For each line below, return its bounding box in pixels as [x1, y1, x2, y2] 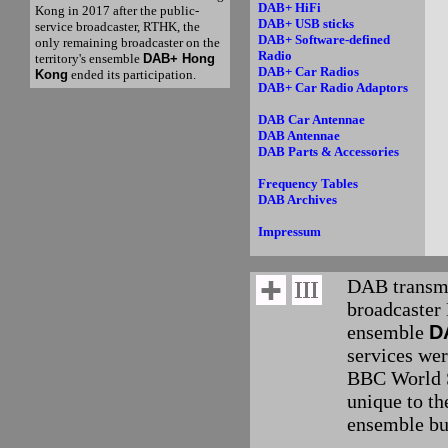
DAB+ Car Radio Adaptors [258, 80, 408, 95]
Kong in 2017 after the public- [35, 3, 199, 19]
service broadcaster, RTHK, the [35, 19, 200, 35]
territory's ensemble [35, 51, 143, 67]
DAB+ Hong [143, 51, 215, 67]
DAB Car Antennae [258, 112, 365, 127]
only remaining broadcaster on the [35, 35, 220, 51]
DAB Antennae [258, 128, 340, 143]
